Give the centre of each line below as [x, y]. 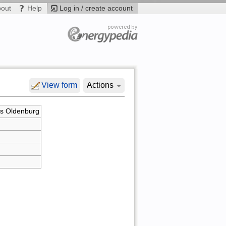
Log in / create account [96, 8]
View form [59, 85]
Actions [100, 85]
